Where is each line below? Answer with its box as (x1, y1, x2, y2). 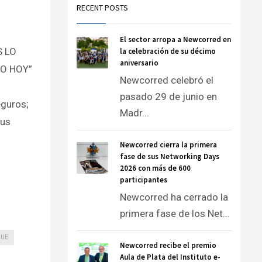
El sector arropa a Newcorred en (120, 35, 231, 44)
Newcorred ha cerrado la (120, 191, 228, 203)
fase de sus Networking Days (120, 151, 219, 161)
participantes (120, 175, 167, 185)
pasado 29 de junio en (120, 91, 217, 102)
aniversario (120, 58, 158, 68)
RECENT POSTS (77, 2, 128, 13)
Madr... (120, 107, 149, 119)
